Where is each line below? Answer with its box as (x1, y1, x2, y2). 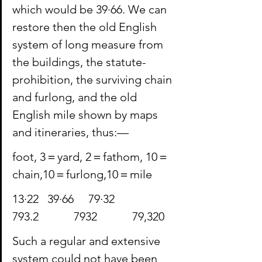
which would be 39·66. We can (12, 2, 170, 17)
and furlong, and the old (12, 90, 140, 105)
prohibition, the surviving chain (12, 73, 175, 87)
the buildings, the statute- (12, 55, 146, 70)
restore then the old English (12, 20, 160, 35)
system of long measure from (12, 37, 166, 52)
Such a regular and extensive (12, 234, 163, 249)
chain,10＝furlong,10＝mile (12, 167, 152, 182)
